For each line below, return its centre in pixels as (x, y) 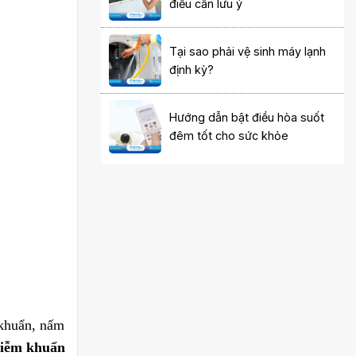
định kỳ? (192, 70)
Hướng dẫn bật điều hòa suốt (247, 118)
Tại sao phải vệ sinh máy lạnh (248, 52)
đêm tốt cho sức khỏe (229, 136)
